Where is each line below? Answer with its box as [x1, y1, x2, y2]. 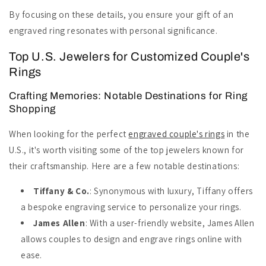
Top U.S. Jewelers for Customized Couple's [9, 49, 250, 63]
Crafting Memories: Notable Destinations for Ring [9, 90, 248, 102]
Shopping [9, 103, 56, 115]
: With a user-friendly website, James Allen [85, 217, 255, 229]
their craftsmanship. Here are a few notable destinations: [9, 160, 240, 172]
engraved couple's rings [128, 128, 225, 140]
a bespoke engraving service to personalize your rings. [21, 201, 242, 213]
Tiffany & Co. [33, 185, 90, 197]
